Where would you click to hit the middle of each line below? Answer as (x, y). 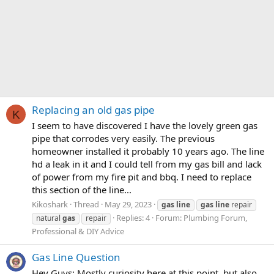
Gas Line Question (76, 257)
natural (49, 218)
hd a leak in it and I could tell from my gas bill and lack (147, 164)
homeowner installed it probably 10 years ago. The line (148, 151)
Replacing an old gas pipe (93, 110)
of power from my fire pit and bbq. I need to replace (142, 177)
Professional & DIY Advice (78, 231)
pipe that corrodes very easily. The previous (123, 139)
